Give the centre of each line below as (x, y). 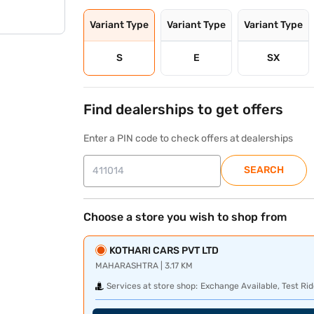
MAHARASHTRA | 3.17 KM (144, 266)
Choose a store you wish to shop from (185, 217)
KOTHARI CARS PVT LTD (164, 251)
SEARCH (264, 170)
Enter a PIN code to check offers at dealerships (189, 138)
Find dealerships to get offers (184, 109)
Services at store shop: (152, 286)
